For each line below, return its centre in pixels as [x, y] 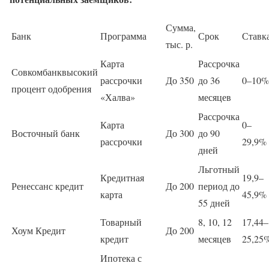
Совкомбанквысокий [55, 71]
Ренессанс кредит [47, 186]
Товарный [121, 222]
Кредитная [122, 177]
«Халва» [118, 97]
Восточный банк [46, 133]
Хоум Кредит [38, 230]
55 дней [214, 202]
